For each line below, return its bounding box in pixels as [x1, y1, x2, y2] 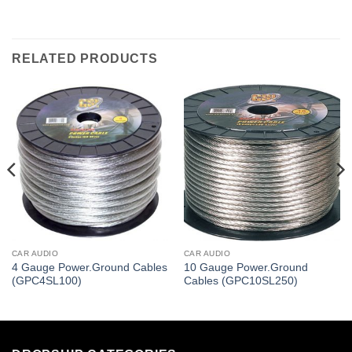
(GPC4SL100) [11, 275, 82, 288]
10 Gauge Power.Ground [183, 262, 308, 274]
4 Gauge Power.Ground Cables [11, 262, 167, 274]
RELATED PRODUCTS [12, 52, 158, 66]
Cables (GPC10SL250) [183, 275, 298, 288]
